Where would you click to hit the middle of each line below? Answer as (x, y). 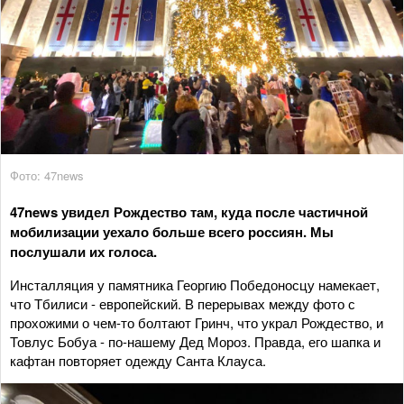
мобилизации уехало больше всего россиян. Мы (172, 231)
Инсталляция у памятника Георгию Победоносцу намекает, (195, 284)
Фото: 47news (47, 175)
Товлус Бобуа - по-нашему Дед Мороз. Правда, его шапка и (195, 341)
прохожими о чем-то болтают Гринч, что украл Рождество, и (197, 322)
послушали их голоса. (83, 251)
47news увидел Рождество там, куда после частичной (189, 211)
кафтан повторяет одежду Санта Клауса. (138, 360)
